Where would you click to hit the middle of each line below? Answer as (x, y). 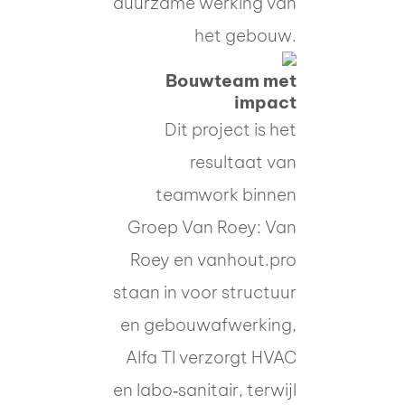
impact (265, 102)
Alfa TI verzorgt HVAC (211, 357)
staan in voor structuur (205, 292)
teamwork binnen (226, 194)
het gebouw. (245, 35)
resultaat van (243, 161)
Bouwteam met (231, 80)
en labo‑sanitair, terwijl (205, 389)
